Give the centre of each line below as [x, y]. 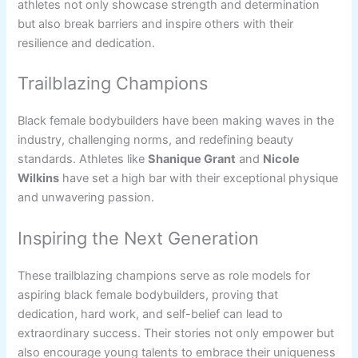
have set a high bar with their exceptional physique [199, 179]
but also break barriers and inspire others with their [156, 24]
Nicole [282, 159]
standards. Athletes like [83, 159]
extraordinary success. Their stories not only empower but [176, 333]
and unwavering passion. [86, 198]
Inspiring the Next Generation [139, 238]
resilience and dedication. [87, 43]
